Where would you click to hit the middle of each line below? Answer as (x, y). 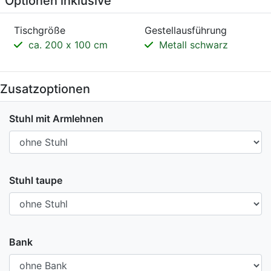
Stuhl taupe (36, 181)
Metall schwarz (192, 45)
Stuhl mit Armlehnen (56, 119)
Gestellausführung (186, 31)
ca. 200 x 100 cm (67, 45)
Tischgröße (40, 31)
